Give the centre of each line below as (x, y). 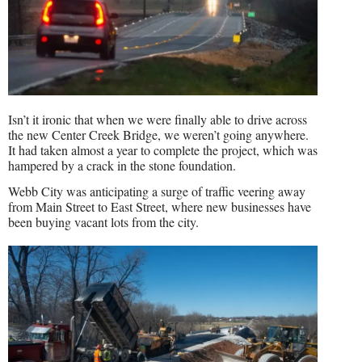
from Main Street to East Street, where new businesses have (160, 206)
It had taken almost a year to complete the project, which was (163, 149)
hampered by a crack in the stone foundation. (122, 165)
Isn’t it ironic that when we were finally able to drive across (158, 119)
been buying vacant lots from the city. (103, 221)
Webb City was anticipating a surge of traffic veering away (157, 191)
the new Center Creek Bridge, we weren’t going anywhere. (158, 134)
